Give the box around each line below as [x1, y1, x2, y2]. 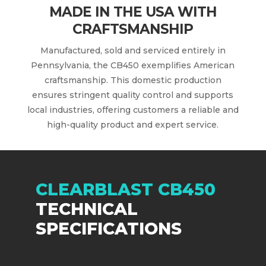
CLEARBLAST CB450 [36, 179, 216, 199]
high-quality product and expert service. [47, 119, 219, 130]
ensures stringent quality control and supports [32, 90, 234, 100]
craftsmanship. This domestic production [44, 75, 221, 85]
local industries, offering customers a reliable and [27, 104, 239, 115]
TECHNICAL [36, 199, 138, 219]
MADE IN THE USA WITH [49, 4, 217, 20]
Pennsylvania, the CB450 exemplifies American [31, 60, 235, 71]
